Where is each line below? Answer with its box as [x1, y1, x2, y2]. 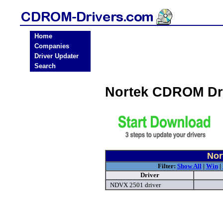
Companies [34, 42, 69, 50]
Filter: [157, 162, 177, 170]
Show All [177, 162, 202, 170]
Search [34, 62, 56, 70]
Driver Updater [34, 52, 79, 60]
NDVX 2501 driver [110, 181, 161, 189]
